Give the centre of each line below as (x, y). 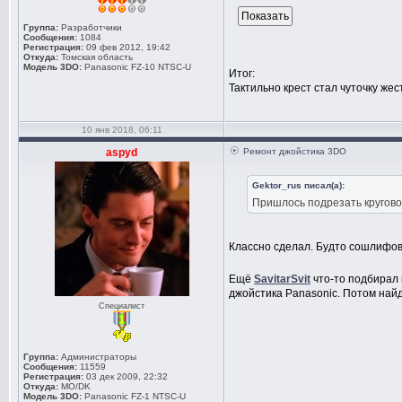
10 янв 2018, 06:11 (122, 130)
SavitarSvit (282, 279)
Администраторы (97, 357)
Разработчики (90, 27)
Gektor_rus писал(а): (298, 185)
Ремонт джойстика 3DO (295, 151)
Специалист (122, 306)
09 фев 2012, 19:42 (127, 47)
